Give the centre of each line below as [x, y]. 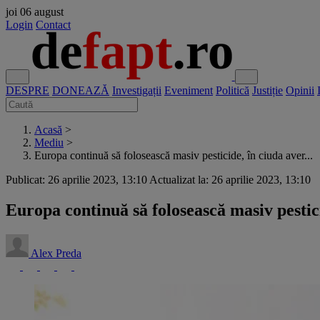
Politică [232, 90]
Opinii [300, 90]
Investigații [137, 90]
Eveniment [189, 90]
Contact [53, 25]
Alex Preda [56, 253]
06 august [42, 12]
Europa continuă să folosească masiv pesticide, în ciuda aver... [174, 155]
